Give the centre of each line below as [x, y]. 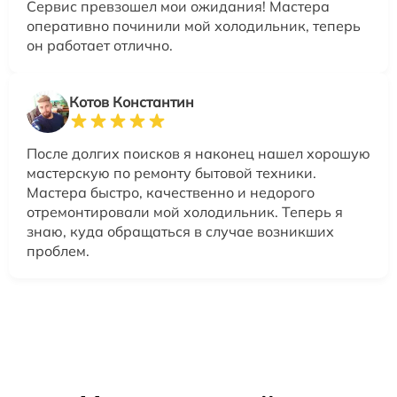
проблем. [58, 251]
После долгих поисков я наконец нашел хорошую [198, 153]
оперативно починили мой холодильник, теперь [194, 26]
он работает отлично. [100, 45]
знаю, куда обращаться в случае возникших [180, 231]
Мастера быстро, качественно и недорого [171, 192]
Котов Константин [132, 102]
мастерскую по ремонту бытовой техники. [171, 173]
